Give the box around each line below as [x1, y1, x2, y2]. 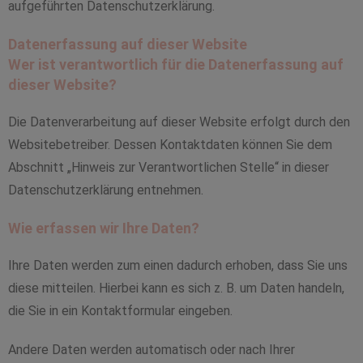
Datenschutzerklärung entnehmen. [8, 182, 203, 198]
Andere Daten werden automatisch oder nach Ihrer [8, 342, 295, 357]
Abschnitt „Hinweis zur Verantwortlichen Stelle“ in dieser [8, 160, 329, 175]
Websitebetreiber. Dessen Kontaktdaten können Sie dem [8, 137, 332, 152]
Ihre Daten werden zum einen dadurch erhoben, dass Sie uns [8, 258, 348, 273]
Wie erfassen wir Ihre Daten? [8, 220, 199, 237]
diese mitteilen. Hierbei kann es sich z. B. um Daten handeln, [8, 280, 344, 296]
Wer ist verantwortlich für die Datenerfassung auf [8, 56, 344, 73]
